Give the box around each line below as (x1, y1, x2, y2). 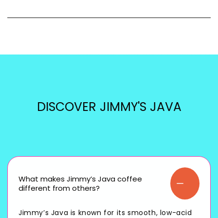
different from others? (18, 183, 100, 194)
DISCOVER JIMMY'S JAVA (36, 98, 182, 116)
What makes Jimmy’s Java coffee (18, 174, 142, 184)
